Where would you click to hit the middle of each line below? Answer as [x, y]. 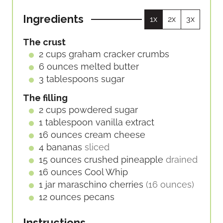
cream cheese [115, 135]
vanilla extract [125, 122]
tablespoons [72, 79]
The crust [44, 42]
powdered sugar [103, 110]
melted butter [110, 66]
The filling [45, 98]
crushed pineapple [124, 160]
